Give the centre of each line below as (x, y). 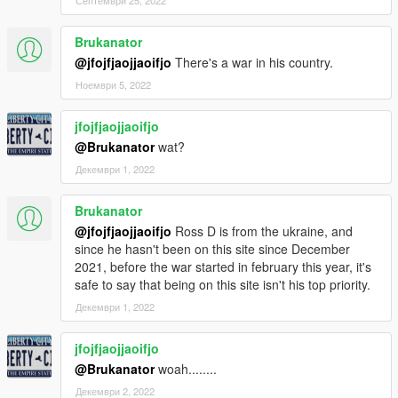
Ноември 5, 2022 (113, 85)
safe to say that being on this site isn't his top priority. (223, 285)
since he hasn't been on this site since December (212, 249)
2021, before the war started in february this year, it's (223, 267)
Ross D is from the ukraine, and (262, 231)
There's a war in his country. (252, 63)
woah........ (186, 369)
